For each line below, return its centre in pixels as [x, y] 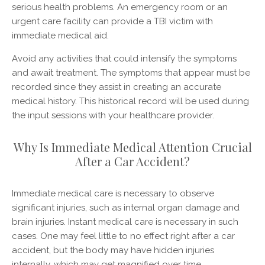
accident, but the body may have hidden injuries [113, 250]
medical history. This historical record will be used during [130, 101]
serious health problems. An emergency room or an [120, 7]
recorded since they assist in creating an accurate [117, 87]
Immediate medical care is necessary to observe [113, 193]
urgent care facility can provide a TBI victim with [112, 21]
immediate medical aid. [60, 35]
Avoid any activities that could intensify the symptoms [124, 58]
